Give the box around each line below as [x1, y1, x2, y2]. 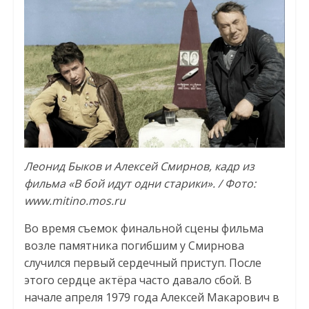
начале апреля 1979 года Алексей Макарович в [23, 289, 279, 305]
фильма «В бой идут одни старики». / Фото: [23, 175, 256, 191]
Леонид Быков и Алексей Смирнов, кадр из [23, 158, 255, 174]
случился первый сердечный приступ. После [23, 255, 261, 270]
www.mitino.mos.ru [23, 192, 126, 208]
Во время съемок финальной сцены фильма [23, 220, 263, 236]
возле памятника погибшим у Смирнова [23, 237, 244, 253]
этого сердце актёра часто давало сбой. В [23, 272, 252, 288]
